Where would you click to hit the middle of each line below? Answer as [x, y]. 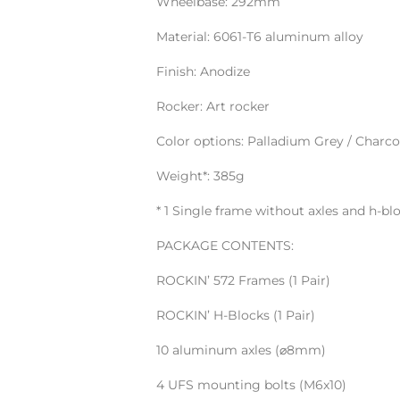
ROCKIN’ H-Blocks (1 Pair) [235, 315]
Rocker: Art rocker [212, 106]
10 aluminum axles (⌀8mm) [241, 350]
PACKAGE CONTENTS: [225, 246]
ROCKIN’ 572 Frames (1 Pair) [243, 280]
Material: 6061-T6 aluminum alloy [259, 37]
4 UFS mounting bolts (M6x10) [251, 385]
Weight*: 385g [200, 176]
